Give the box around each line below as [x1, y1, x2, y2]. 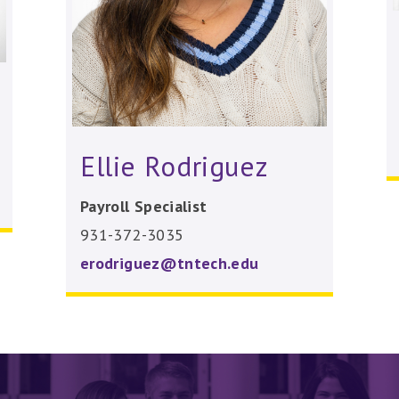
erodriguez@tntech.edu [79, 252, 259, 273]
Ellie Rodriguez [79, 147, 269, 184]
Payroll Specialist [79, 195, 208, 216]
